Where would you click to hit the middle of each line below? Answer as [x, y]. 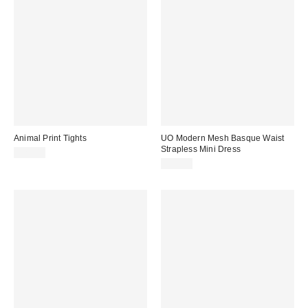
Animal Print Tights [50, 139]
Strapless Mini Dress [201, 150]
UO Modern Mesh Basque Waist [223, 139]
